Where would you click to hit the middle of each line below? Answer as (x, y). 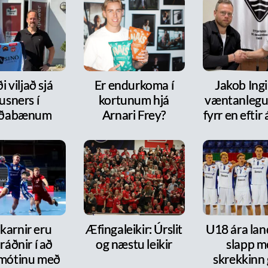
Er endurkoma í (134, 84)
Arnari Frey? (134, 114)
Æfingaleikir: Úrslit (134, 229)
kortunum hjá (134, 99)
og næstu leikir (134, 244)
